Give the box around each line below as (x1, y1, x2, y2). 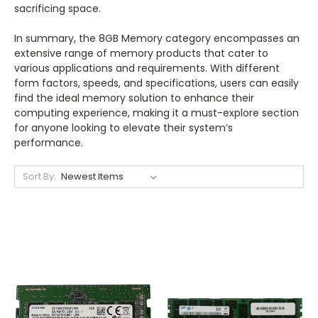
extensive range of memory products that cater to (14, 46, 268, 60)
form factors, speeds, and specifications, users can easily (14, 76, 299, 90)
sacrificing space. (14, 1, 101, 16)
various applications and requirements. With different (14, 61, 280, 75)
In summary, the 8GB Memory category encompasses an (14, 31, 300, 45)
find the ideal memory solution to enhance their (14, 91, 254, 105)
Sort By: (22, 170, 56, 183)
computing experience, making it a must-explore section (14, 106, 299, 120)
